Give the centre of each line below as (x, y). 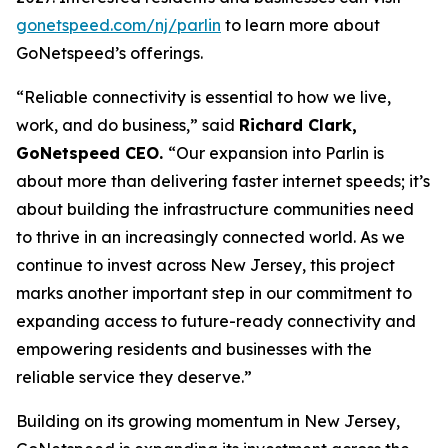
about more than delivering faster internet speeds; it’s (223, 181)
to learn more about (300, 25)
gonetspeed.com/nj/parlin (118, 25)
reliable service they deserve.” (134, 377)
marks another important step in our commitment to (214, 293)
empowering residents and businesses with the (194, 349)
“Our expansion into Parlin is (276, 153)
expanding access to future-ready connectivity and (216, 321)
